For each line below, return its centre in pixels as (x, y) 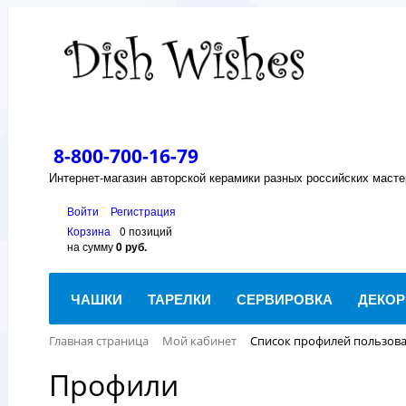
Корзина (89, 231)
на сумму (92, 246)
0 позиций (146, 231)
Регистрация (143, 211)
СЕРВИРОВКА (285, 299)
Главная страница (99, 341)
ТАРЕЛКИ (179, 299)
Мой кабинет (199, 341)
